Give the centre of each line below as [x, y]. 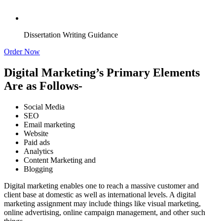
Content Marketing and [60, 160]
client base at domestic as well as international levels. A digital [100, 194]
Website [36, 133]
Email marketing [49, 124]
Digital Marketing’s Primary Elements [102, 72]
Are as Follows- [43, 86]
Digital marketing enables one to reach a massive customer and [101, 185]
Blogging [38, 169]
